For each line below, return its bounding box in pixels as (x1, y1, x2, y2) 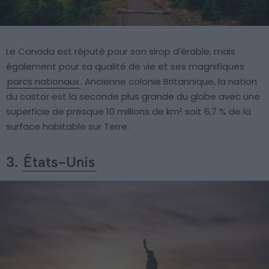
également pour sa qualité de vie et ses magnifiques (6, 60, 244, 73)
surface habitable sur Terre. (6, 120, 129, 133)
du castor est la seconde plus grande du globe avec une (6, 90, 260, 103)
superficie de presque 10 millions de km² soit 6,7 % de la (6, 105, 251, 118)
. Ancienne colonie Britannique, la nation (80, 75, 257, 88)
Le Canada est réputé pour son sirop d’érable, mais (6, 45, 235, 58)
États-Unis (23, 153, 95, 171)
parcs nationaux (7, 75, 79, 88)
